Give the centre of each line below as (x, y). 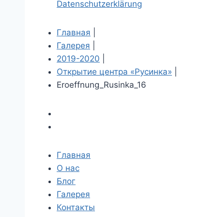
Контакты (76, 208)
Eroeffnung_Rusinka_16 (101, 85)
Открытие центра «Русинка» (114, 72)
